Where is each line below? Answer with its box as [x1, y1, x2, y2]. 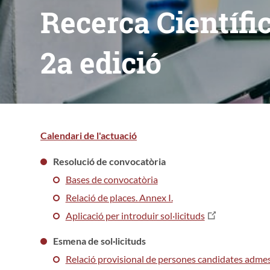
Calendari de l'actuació [40, 129, 137, 141]
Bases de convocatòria [65, 173, 158, 185]
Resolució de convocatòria [52, 155, 166, 167]
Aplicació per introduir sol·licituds [65, 209, 205, 221]
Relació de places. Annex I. [65, 191, 173, 203]
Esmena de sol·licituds [52, 234, 146, 246]
